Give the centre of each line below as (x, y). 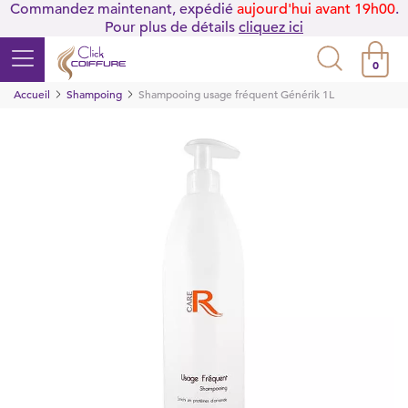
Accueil (32, 94)
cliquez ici (271, 27)
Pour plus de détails (172, 27)
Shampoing (94, 94)
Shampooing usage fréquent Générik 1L (236, 94)
